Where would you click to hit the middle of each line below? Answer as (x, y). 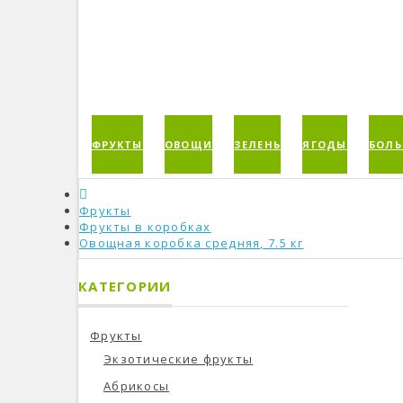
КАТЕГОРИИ (125, 286)
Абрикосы (137, 386)
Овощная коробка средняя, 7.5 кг (192, 243)
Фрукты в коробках (145, 227)
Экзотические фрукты (179, 359)
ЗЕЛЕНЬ (258, 144)
